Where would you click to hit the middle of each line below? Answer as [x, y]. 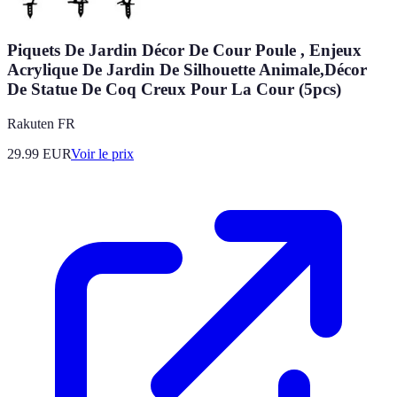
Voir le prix [102, 153]
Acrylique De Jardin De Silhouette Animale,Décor [187, 69]
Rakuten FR [41, 123]
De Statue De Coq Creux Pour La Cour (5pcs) [174, 89]
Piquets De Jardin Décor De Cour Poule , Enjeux [184, 50]
